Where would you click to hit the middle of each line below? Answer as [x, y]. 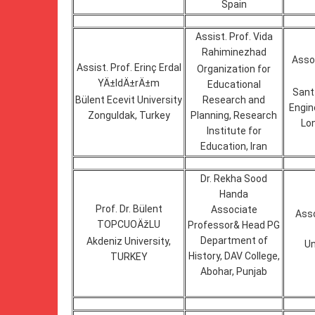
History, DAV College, [234, 256]
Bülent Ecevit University [129, 100]
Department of [234, 240]
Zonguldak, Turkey [129, 115]
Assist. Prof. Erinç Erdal [129, 67]
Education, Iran [234, 146]
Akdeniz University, [129, 241]
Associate [234, 210]
